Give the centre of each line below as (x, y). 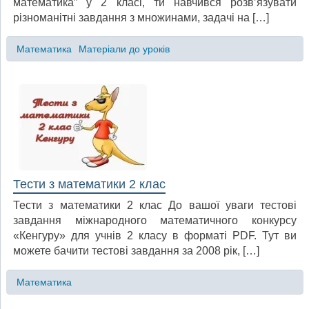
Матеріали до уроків (124, 49)
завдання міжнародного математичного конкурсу (155, 221)
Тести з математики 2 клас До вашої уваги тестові (155, 206)
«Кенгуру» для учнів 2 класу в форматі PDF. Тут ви (155, 236)
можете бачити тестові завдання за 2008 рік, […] (136, 251)
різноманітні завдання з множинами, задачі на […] (141, 18)
